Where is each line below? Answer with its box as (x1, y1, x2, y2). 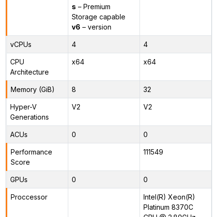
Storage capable (71, 12, 125, 21)
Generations (10, 112, 49, 121)
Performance (10, 147, 52, 156)
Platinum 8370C (143, 202, 193, 211)
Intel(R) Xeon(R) (143, 192, 195, 201)
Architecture (10, 67, 49, 76)
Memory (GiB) (10, 85, 55, 93)
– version (80, 22, 111, 31)
